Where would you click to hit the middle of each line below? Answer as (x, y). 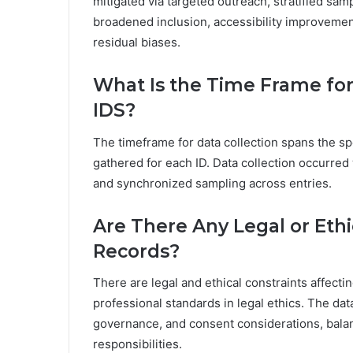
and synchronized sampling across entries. (212, 183)
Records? (136, 251)
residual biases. (137, 43)
